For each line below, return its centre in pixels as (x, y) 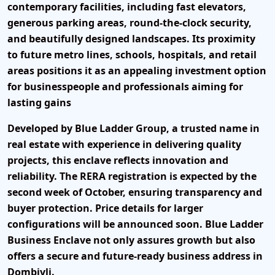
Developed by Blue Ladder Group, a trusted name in (134, 128)
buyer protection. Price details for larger (105, 208)
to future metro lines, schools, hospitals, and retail (132, 55)
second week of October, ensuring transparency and (135, 192)
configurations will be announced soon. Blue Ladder (135, 224)
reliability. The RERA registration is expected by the (132, 176)
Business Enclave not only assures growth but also (131, 240)
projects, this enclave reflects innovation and (118, 160)
